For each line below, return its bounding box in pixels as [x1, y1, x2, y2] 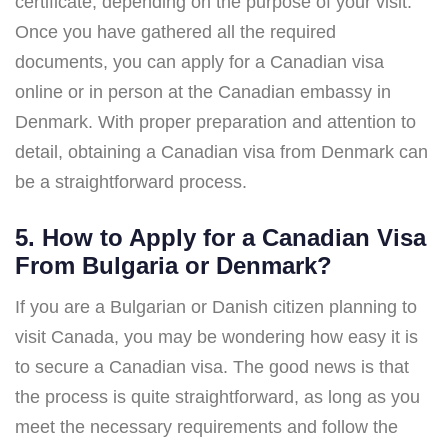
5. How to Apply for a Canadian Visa [15, 223, 426, 251]
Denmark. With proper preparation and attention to [15, 111, 416, 132]
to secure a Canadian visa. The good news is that [15, 356, 409, 377]
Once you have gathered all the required [15, 21, 336, 42]
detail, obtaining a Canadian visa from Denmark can [15, 141, 428, 162]
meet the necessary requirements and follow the [15, 416, 398, 437]
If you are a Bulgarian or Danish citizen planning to [15, 296, 417, 317]
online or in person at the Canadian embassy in [15, 81, 391, 102]
